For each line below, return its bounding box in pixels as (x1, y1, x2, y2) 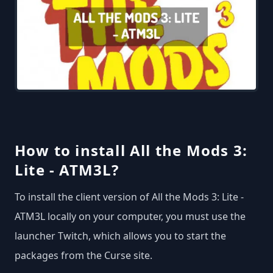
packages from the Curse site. (15, 249, 152, 263)
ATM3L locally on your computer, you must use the (15, 210, 246, 224)
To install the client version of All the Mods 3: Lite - (15, 190, 244, 204)
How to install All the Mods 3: (15, 140, 248, 161)
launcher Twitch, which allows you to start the (15, 229, 226, 243)
